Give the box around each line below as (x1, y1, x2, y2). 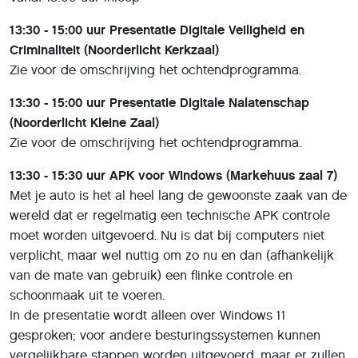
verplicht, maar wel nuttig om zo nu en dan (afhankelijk (10, 247, 334, 263)
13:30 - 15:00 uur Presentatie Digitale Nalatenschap (10, 94, 309, 110)
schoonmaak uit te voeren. (10, 287, 165, 303)
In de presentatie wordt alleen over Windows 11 (10, 307, 285, 323)
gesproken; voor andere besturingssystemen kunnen (10, 327, 320, 343)
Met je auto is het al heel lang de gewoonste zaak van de (10, 187, 347, 203)
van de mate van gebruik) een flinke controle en (10, 267, 292, 283)
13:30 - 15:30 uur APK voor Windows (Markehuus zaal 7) (10, 167, 337, 183)
